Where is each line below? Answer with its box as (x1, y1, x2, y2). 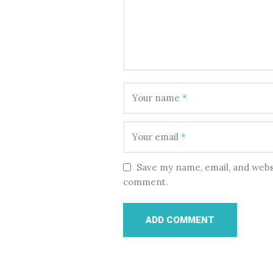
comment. (123, 175, 168, 188)
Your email (132, 130, 181, 143)
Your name (132, 91, 182, 104)
